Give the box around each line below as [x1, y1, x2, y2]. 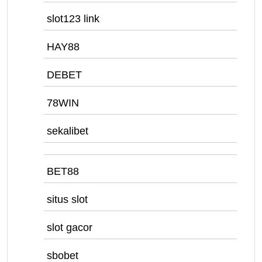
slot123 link [47, 13, 99, 25]
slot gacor [47, 222, 92, 233]
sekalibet [47, 125, 88, 137]
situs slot [47, 194, 88, 205]
